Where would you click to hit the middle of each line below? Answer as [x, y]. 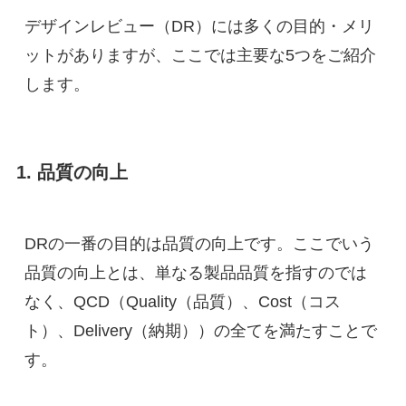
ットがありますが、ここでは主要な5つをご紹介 [200, 56]
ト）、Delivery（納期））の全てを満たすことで [200, 330]
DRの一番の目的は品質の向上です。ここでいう [199, 243]
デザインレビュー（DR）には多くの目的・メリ [199, 27]
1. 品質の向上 [72, 173]
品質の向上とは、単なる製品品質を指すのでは [195, 272]
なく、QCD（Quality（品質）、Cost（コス [182, 301]
